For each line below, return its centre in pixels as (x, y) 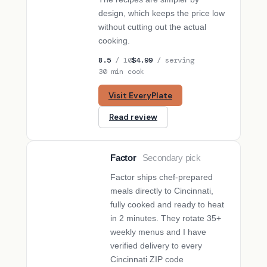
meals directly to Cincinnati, (162, 191)
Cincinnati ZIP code (147, 260)
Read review (133, 117)
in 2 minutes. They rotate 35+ (166, 218)
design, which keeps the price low (162, 13)
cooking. (114, 40)
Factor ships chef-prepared (162, 177)
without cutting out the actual (153, 27)
